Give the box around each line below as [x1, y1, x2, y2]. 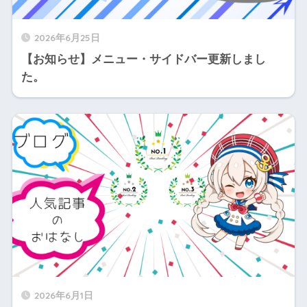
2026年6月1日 [34, 289, 93, 302]
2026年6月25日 [34, 32, 100, 44]
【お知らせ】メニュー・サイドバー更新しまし [21, 53, 266, 66]
